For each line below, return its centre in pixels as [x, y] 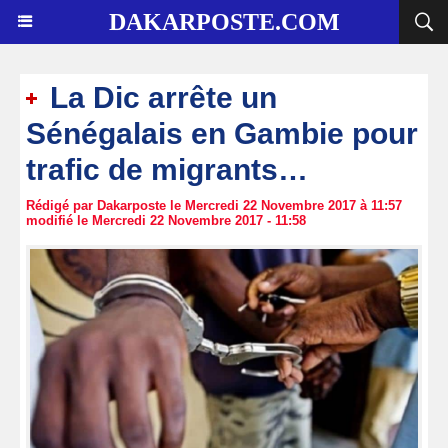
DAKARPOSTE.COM [224, 22]
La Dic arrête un [159, 97]
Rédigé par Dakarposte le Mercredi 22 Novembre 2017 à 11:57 [214, 205]
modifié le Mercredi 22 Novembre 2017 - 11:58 [166, 220]
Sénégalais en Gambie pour [222, 133]
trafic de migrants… [167, 169]
